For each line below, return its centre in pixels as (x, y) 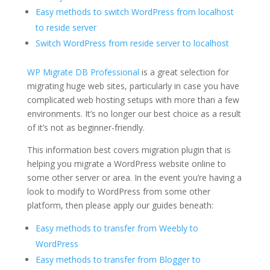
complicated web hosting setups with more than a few (133, 99)
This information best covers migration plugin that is (129, 149)
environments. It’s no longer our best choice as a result (134, 113)
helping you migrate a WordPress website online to (126, 163)
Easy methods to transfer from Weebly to (117, 228)
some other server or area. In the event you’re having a (134, 177)
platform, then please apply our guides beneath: (120, 205)
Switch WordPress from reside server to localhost (132, 43)
